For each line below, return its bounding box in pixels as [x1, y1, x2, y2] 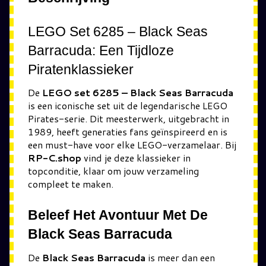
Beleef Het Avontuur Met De [28, 207, 208, 223]
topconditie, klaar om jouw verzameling [28, 164, 199, 178]
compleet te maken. [28, 177, 113, 191]
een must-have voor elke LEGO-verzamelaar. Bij [28, 138, 236, 151]
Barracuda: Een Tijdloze [28, 42, 174, 58]
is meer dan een [145, 250, 215, 264]
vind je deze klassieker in [81, 151, 191, 164]
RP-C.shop [28, 151, 81, 164]
